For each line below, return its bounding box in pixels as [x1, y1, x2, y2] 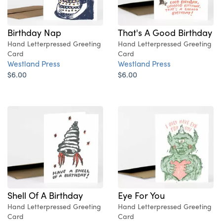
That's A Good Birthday [118, 26, 212, 39]
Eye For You [118, 188, 165, 202]
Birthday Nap [7, 26, 61, 39]
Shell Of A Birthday [7, 188, 83, 202]
